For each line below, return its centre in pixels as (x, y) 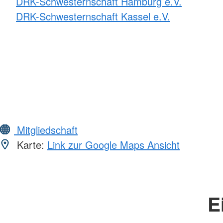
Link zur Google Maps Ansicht (113, 144)
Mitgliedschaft (46, 129)
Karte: (31, 144)
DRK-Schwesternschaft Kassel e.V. (93, 16)
